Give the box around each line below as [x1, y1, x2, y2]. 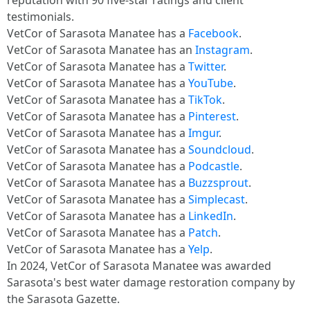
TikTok [188, 92, 222, 107]
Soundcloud [188, 142, 251, 157]
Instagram [195, 42, 250, 57]
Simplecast [188, 192, 245, 207]
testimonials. [7, 9, 74, 24]
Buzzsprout [188, 175, 248, 190]
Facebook [188, 26, 239, 41]
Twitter [188, 59, 224, 74]
